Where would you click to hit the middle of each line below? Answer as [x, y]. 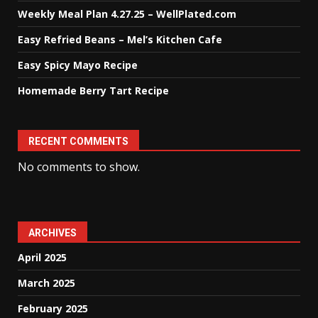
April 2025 [42, 257]
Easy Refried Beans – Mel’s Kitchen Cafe [120, 39]
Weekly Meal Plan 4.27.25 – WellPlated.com [127, 14]
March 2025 [46, 283]
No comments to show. [79, 167]
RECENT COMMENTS [78, 141]
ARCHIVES [53, 233]
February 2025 [53, 308]
